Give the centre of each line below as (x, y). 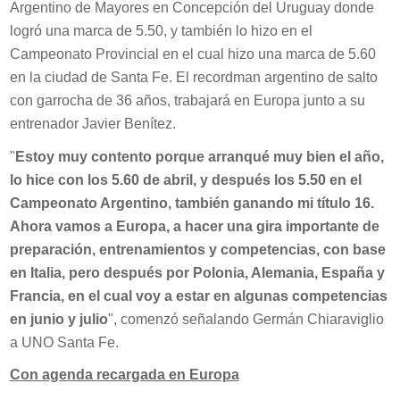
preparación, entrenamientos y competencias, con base (197, 249)
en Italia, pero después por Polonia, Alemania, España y (197, 272)
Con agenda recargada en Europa (124, 375)
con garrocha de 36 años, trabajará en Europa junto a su (187, 101)
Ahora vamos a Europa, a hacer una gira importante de (194, 226)
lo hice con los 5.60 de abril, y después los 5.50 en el (185, 179)
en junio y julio (58, 319)
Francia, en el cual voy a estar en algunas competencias (198, 296)
